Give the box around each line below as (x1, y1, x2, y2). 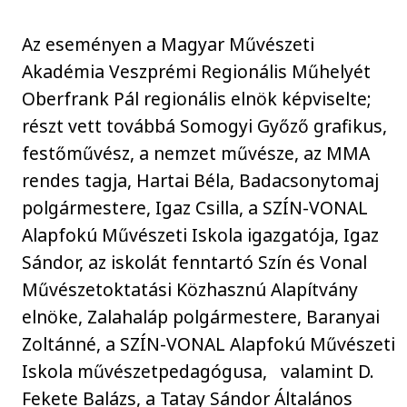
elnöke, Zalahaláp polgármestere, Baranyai (22, 303, 381, 329)
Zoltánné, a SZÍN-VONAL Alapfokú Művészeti (22, 331, 396, 356)
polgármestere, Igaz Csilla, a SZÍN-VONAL (22, 194, 369, 220)
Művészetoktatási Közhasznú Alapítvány (22, 276, 359, 302)
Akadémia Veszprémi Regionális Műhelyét (22, 58, 372, 84)
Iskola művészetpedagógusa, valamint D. (22, 358, 375, 383)
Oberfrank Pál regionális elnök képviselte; (22, 85, 372, 111)
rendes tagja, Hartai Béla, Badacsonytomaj (22, 167, 380, 193)
